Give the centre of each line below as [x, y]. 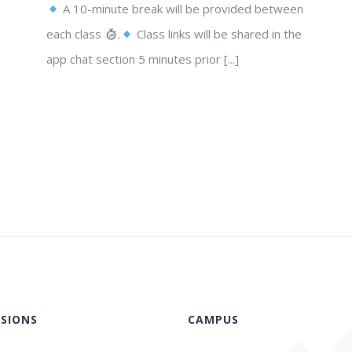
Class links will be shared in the [218, 34]
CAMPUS [213, 319]
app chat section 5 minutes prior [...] [143, 59]
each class [75, 34]
